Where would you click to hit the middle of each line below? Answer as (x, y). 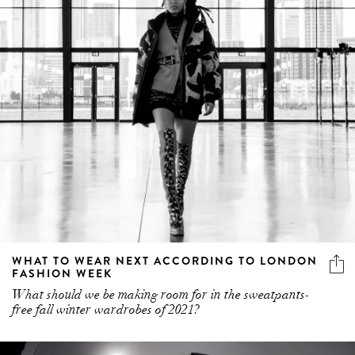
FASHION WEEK (62, 274)
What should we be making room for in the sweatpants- (161, 295)
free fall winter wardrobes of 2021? (106, 310)
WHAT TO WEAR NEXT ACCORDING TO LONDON (165, 261)
